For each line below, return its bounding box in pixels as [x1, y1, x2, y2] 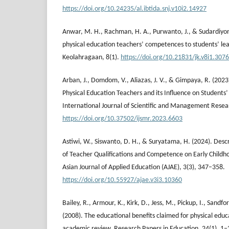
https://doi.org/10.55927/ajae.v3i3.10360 [62, 176, 182, 184]
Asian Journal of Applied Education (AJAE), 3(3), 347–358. [62, 163, 225, 171]
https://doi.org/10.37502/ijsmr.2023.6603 [62, 114, 182, 123]
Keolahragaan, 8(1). [62, 53, 121, 61]
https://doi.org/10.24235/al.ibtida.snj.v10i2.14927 [62, 5, 207, 13]
